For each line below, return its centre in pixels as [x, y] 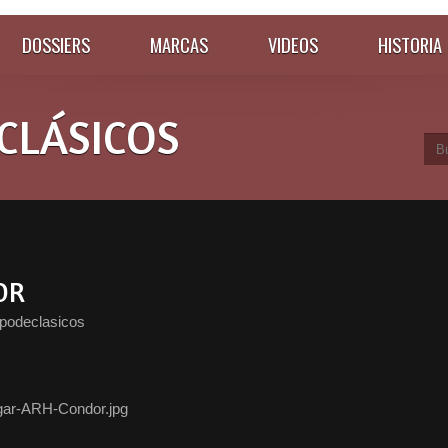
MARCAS [179, 44]
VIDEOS [293, 44]
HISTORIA [410, 44]
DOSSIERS [56, 44]
